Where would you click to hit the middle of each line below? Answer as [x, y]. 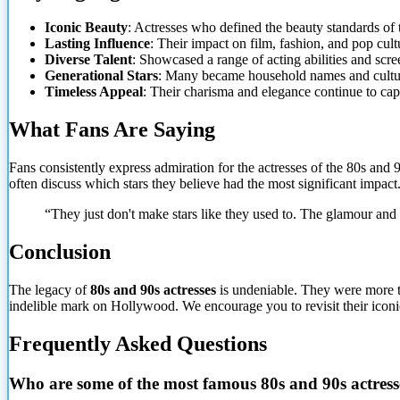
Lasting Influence [97, 44]
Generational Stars [101, 76]
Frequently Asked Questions [138, 343]
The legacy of [50, 290]
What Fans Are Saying [112, 130]
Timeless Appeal [94, 92]
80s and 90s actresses [153, 290]
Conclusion [60, 252]
